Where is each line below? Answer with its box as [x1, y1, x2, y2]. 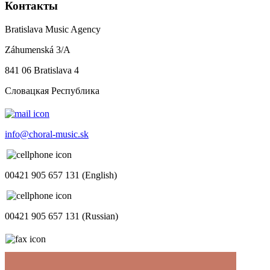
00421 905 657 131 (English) [5, 170, 117, 181]
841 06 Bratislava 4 [5, 65, 79, 76]
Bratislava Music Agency [5, 24, 101, 35]
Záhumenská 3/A [5, 45, 71, 55]
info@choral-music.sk [5, 129, 89, 140]
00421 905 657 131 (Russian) [5, 211, 118, 222]
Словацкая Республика [5, 86, 99, 96]
